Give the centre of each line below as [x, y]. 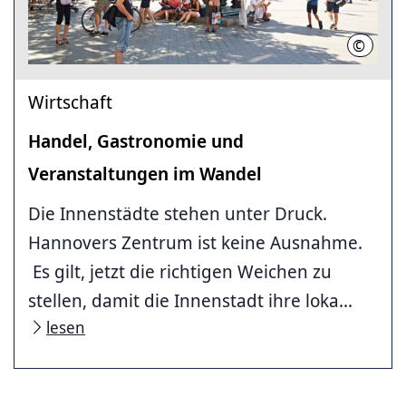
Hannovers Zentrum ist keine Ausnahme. [195, 242]
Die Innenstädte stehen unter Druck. [178, 213]
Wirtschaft [70, 101]
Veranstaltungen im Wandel [145, 173]
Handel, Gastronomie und [136, 140]
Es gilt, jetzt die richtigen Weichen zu [180, 271]
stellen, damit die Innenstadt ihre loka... [190, 300]
